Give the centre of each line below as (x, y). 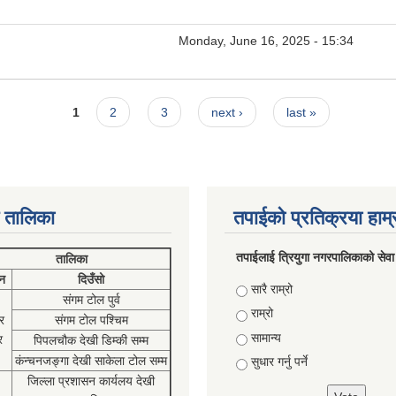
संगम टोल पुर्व (91, 299)
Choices (260, 289)
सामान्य (266, 337)
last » (302, 112)
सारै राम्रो (271, 289)
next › (227, 112)
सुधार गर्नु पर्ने (279, 362)
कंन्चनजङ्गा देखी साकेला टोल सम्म (91, 360)
